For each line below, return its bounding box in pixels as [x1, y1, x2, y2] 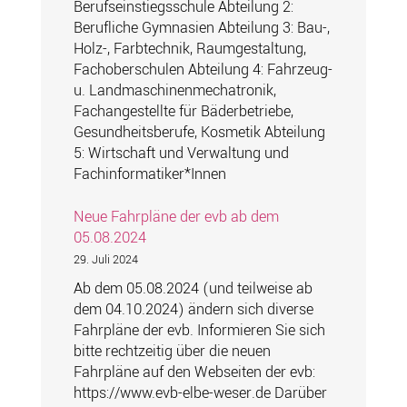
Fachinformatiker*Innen [73, 164, 226, 185]
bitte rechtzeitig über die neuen [73, 341, 271, 362]
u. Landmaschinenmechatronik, [73, 80, 276, 102]
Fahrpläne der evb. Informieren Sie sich [73, 320, 325, 342]
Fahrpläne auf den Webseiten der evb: [73, 362, 315, 383]
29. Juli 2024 [73, 252, 138, 269]
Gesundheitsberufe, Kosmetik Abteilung [73, 122, 325, 144]
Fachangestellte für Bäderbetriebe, [73, 101, 293, 123]
